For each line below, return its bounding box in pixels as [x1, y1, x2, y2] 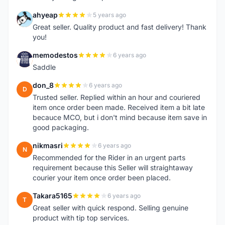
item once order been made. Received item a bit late [33, 103, 205, 111]
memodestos [33, 51, 78, 59]
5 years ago [93, 11, 126, 19]
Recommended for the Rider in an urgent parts [33, 153, 185, 162]
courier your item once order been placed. [33, 173, 171, 182]
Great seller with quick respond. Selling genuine [33, 203, 188, 212]
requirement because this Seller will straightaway [33, 163, 193, 172]
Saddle [33, 63, 56, 71]
